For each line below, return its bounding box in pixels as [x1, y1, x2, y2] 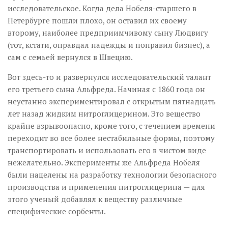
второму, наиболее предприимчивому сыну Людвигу [8, 27, 208, 38]
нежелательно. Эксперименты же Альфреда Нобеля [8, 157, 200, 167]
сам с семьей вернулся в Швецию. [8, 52, 133, 62]
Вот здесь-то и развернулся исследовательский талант [8, 72, 211, 82]
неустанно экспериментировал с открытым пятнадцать [8, 96, 216, 106]
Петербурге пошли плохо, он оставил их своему [8, 15, 187, 25]
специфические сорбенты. [8, 206, 106, 216]
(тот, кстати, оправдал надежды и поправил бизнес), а [8, 40, 210, 50]
